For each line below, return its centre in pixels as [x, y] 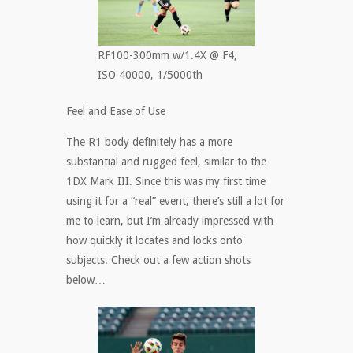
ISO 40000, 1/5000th [150, 74]
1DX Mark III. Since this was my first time [166, 181]
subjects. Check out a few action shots [158, 260]
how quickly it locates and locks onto [154, 240]
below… [86, 279]
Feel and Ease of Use [116, 111]
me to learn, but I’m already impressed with [170, 220]
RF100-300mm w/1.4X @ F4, [167, 55]
